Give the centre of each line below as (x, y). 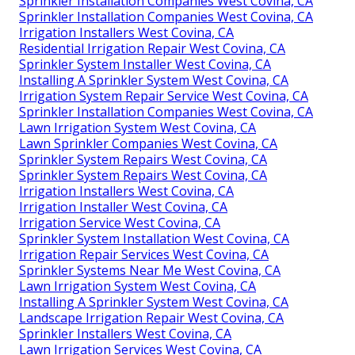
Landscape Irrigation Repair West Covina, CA (151, 317)
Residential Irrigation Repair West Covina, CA (152, 48)
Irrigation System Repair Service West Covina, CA (164, 95)
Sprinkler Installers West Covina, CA (125, 333)
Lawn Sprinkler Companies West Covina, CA (148, 143)
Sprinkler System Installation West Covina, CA (154, 238)
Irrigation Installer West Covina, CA (123, 206)
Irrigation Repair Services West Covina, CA (144, 254)
